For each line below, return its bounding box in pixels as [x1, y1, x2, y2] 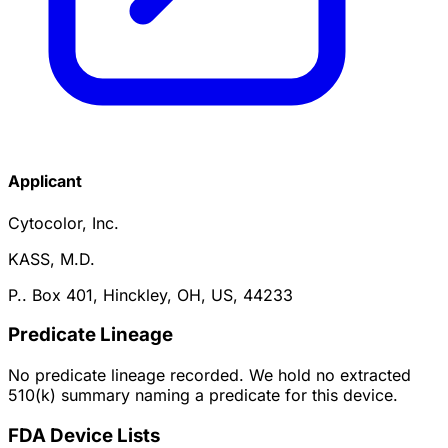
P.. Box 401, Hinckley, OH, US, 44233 [8, 284, 293, 305]
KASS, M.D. [8, 248, 95, 269]
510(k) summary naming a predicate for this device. [8, 384, 398, 405]
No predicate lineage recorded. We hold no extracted [8, 364, 411, 385]
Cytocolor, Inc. [8, 212, 119, 233]
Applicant [8, 171, 82, 192]
